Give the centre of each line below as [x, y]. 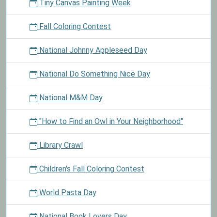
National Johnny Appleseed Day [92, 50]
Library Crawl [60, 145]
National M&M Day [70, 98]
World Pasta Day [67, 193]
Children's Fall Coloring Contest [91, 169]
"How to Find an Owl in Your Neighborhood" [110, 121]
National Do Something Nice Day [94, 74]
